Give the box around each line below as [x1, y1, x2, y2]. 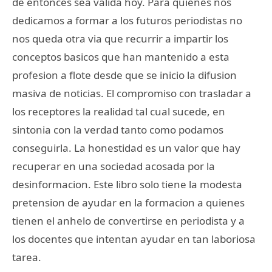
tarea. [12, 250, 41, 264]
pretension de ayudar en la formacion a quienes [12, 195, 245, 209]
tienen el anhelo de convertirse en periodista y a [12, 213, 245, 228]
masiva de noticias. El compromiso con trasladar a [12, 86, 251, 100]
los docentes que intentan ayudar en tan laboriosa [12, 231, 256, 246]
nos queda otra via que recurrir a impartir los [12, 31, 228, 46]
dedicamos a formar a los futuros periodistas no [12, 13, 242, 27]
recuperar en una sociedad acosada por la [12, 158, 215, 173]
